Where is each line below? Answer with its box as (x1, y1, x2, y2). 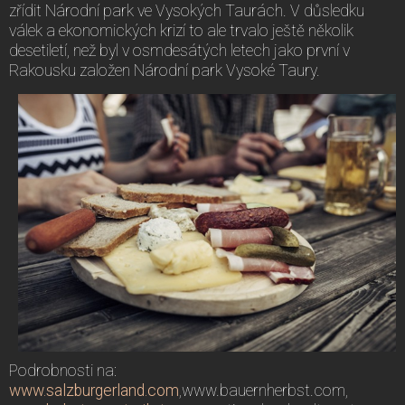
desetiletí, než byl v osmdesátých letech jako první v (9, 41, 350, 60)
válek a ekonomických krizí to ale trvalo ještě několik (9, 21, 353, 40)
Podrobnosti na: (9, 361, 117, 380)
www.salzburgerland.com (9, 381, 179, 400)
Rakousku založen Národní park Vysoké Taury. (9, 61, 320, 80)
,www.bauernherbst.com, (179, 381, 348, 400)
